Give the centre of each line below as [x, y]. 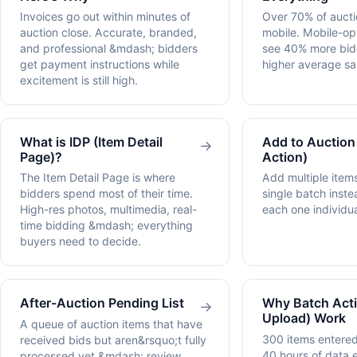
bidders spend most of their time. [106, 194]
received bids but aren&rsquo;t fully [113, 339]
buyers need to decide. [80, 241]
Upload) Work [304, 318]
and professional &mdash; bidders [109, 49]
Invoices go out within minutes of [105, 17]
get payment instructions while [100, 65]
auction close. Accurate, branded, [108, 33]
